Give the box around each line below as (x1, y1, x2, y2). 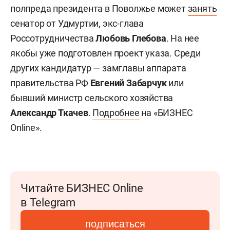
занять (187, 3, 217, 14)
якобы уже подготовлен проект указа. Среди (10, 48, 201, 59)
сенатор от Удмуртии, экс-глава (10, 18, 144, 29)
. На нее (166, 33, 200, 44)
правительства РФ (10, 78, 90, 88)
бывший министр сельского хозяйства (10, 92, 174, 103)
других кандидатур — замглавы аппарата (10, 63, 186, 73)
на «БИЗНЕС (139, 107, 193, 118)
